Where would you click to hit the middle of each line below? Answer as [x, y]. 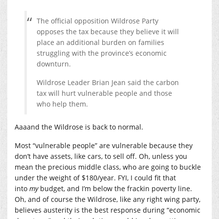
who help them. [62, 104]
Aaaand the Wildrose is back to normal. [79, 127]
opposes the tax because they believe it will [108, 31]
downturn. [54, 64]
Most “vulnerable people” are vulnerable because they [104, 145]
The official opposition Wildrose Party [98, 21]
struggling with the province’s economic [102, 53]
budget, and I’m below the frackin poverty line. [116, 188]
